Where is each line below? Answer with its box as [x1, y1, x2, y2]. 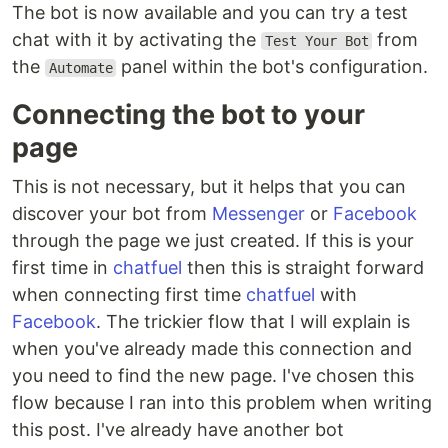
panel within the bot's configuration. [116, 56, 429, 77]
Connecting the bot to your [12, 98, 365, 131]
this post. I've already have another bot [12, 419, 344, 440]
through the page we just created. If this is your [12, 230, 414, 251]
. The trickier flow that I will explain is [96, 311, 410, 332]
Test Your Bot [264, 33, 369, 49]
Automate [48, 60, 113, 76]
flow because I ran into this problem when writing [12, 392, 432, 413]
